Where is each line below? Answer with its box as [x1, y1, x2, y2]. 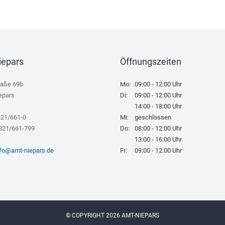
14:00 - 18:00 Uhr [135, 102, 182, 110]
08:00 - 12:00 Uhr [135, 124, 182, 132]
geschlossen [135, 113, 171, 121]
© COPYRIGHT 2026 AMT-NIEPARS [66, 211, 159, 219]
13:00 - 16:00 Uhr [135, 135, 182, 143]
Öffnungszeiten [120, 56, 181, 67]
